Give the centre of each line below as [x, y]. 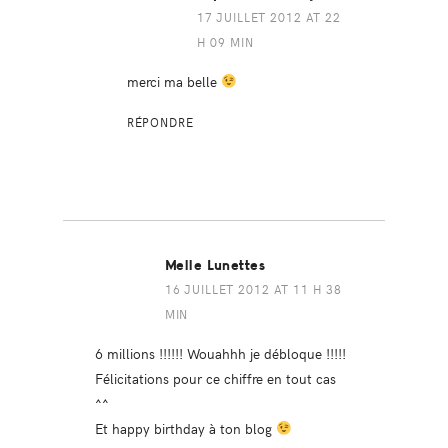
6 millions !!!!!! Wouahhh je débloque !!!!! [220, 352]
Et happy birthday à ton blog [185, 427]
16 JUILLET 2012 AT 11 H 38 [253, 288]
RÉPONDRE [160, 121]
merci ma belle [173, 80]
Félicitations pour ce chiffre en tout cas [215, 377]
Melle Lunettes [215, 265]
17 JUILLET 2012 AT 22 [268, 16]
